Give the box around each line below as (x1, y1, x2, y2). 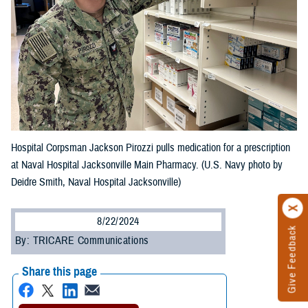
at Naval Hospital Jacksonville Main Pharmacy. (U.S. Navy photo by (11, 158, 283, 173)
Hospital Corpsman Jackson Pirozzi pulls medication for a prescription (11, 141, 290, 155)
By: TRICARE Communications (15, 234, 149, 248)
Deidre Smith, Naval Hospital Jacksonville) (11, 175, 181, 190)
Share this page (22, 264, 97, 280)
